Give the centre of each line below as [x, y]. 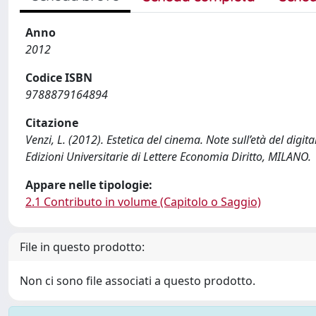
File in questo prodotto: [82, 247]
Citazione [52, 123]
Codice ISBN [59, 78]
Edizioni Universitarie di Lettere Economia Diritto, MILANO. [168, 157]
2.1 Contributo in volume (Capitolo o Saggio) [143, 202]
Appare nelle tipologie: [89, 185]
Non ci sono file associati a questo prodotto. [138, 281]
